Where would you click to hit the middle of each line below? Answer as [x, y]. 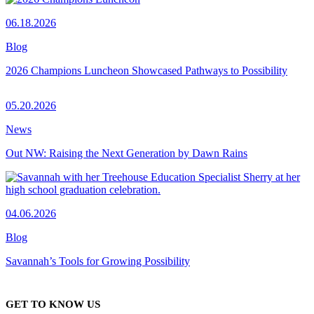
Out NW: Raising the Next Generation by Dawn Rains [127, 153]
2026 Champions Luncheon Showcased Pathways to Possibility [146, 70]
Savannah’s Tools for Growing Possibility [98, 261]
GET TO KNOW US [53, 305]
